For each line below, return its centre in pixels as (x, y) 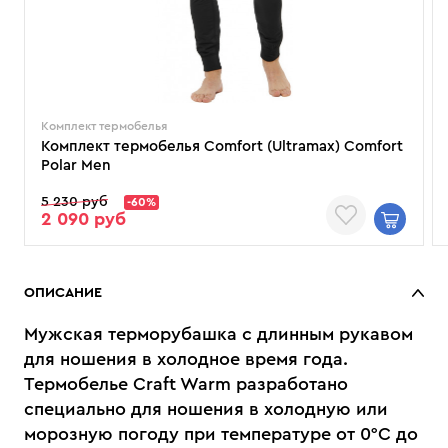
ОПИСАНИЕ (63, 293)
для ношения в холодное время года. (186, 359)
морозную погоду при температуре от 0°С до (221, 434)
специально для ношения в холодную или (206, 409)
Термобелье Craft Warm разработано (186, 384)
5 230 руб (74, 202)
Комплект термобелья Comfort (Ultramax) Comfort (222, 146)
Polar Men (76, 165)
